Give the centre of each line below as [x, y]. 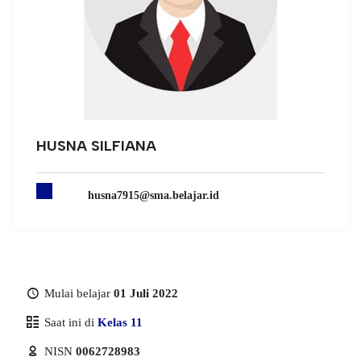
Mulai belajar [77, 293]
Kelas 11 [120, 322]
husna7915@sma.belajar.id [154, 195]
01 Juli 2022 [146, 293]
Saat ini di [69, 322]
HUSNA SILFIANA [96, 146]
